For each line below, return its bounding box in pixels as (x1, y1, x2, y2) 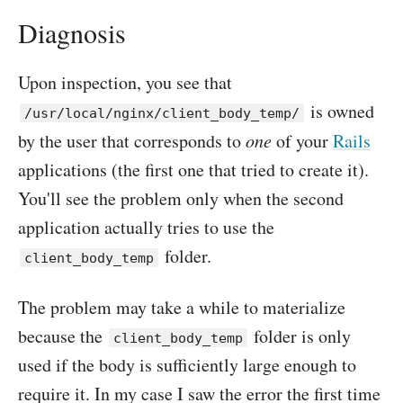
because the (18, 324, 107, 348)
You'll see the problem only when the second (18, 186, 344, 210)
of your (272, 129, 333, 153)
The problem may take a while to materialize (18, 295, 345, 319)
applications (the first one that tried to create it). (18, 157, 369, 182)
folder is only (249, 324, 351, 348)
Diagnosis (18, 14, 126, 50)
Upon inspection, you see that (18, 70, 232, 94)
